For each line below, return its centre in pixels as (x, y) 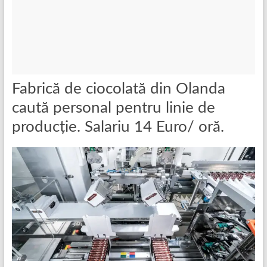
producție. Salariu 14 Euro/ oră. (118, 127)
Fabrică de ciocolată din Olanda (118, 89)
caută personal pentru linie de (113, 108)
